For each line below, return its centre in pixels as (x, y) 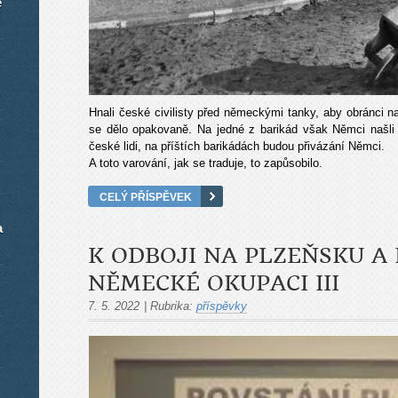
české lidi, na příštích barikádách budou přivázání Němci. (237, 147)
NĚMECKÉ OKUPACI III (214, 284)
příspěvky (222, 306)
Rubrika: (171, 306)
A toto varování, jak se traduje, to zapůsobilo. (206, 163)
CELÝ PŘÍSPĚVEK (146, 197)
